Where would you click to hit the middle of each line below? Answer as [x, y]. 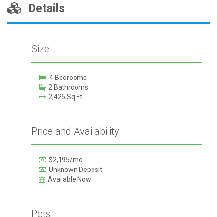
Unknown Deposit [74, 169]
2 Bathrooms [67, 87]
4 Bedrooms [66, 77]
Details [44, 8]
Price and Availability [75, 131]
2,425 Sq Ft [64, 97]
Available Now [68, 179]
